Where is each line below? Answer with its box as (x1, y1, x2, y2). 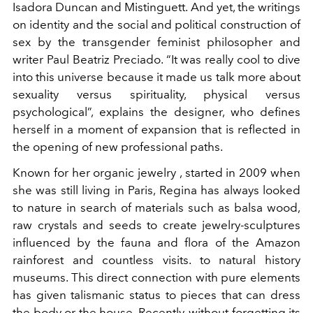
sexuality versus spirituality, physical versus (13, 87, 300, 101)
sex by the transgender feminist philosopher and (13, 34, 300, 49)
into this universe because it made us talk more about (13, 69, 300, 84)
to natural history (199, 252, 301, 267)
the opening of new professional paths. (13, 139, 223, 154)
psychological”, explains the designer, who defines (13, 104, 300, 119)
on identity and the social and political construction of (13, 17, 300, 31)
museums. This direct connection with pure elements (13, 270, 300, 284)
